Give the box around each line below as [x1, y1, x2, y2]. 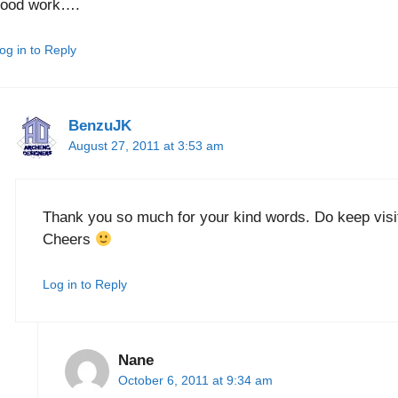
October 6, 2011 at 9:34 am [118, 373, 274, 388]
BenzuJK [68, 117, 131, 135]
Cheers [42, 230, 95, 248]
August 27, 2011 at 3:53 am [68, 139, 224, 154]
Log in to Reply [42, 277, 127, 292]
